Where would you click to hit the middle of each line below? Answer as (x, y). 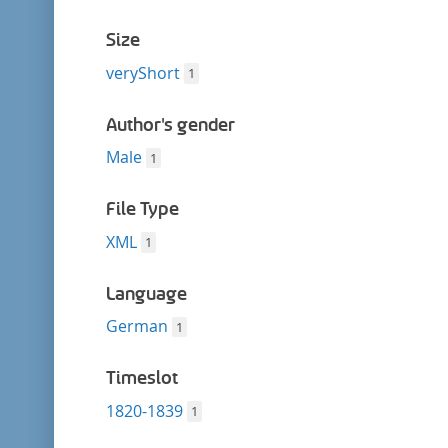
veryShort (142, 72)
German (136, 326)
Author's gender (170, 124)
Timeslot (141, 378)
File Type (142, 209)
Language (146, 293)
